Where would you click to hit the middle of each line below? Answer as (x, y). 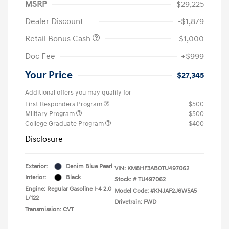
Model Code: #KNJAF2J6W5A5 (156, 191)
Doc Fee (40, 56)
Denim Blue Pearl (89, 166)
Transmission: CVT (49, 209)
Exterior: (36, 166)
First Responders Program (64, 104)
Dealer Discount (54, 21)
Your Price (49, 75)
